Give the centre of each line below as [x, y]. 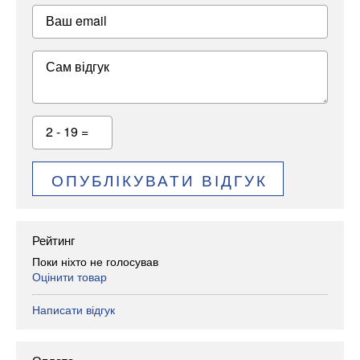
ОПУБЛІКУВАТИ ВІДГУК [159, 179]
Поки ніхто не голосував [95, 261]
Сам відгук [78, 67]
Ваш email [76, 21]
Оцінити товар [70, 276]
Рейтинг [53, 240]
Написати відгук [74, 309]
